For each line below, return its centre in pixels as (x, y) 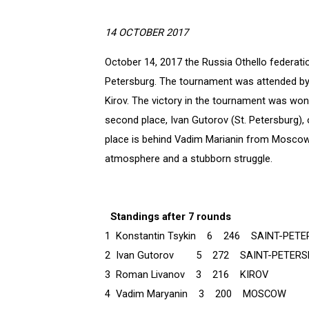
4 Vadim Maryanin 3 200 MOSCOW (196, 294)
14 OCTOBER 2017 (147, 33)
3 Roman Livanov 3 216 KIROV (187, 275)
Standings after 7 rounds (171, 217)
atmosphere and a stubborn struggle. (189, 159)
